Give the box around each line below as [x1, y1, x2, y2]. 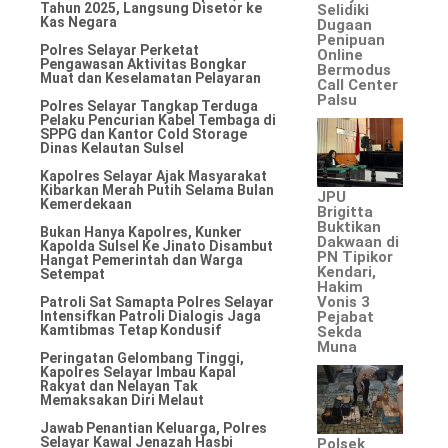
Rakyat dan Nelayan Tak [40, 378, 198, 394]
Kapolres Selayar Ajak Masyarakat [40, 168, 267, 184]
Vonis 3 [317, 292, 371, 311]
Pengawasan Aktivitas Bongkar [40, 56, 247, 72]
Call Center [317, 76, 399, 95]
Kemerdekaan [40, 196, 132, 212]
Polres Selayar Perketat [40, 42, 199, 58]
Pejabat [317, 307, 375, 326]
